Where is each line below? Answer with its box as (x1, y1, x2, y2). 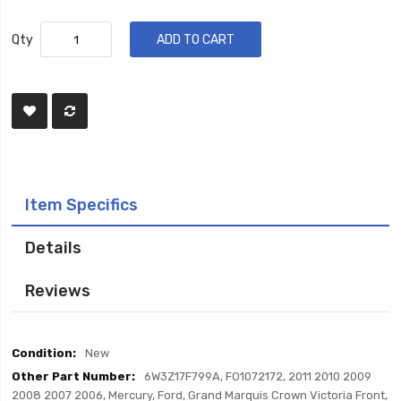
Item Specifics (25, 195, 139, 214)
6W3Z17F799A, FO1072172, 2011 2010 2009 (144, 370, 372, 383)
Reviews (25, 281, 91, 300)
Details (25, 238, 82, 257)
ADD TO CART (157, 32, 235, 47)
